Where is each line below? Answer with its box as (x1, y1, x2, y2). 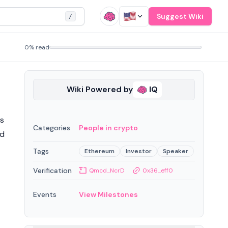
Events (33, 190, 56, 199)
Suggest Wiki (157, 12, 204, 21)
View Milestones (79, 190, 138, 199)
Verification (33, 166, 72, 175)
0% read (24, 43, 49, 51)
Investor (126, 147, 152, 155)
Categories (33, 123, 70, 132)
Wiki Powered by (66, 84, 133, 95)
